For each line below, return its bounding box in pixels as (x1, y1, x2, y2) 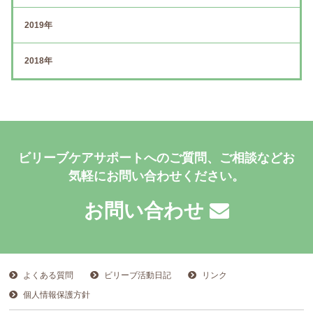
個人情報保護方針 (23, 289, 91, 300)
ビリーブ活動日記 (104, 270, 172, 280)
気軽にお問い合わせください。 (68, 168, 245, 183)
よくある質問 (23, 270, 74, 280)
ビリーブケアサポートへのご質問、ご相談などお (18, 150, 295, 165)
